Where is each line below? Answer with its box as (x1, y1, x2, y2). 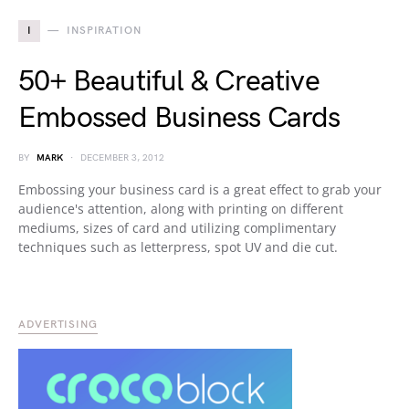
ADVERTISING (18, 318, 98, 332)
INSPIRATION (66, 24, 142, 38)
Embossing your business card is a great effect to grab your (18, 181, 382, 199)
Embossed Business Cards (18, 100, 341, 137)
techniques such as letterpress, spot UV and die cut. (18, 238, 338, 257)
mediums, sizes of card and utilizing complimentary (18, 219, 336, 237)
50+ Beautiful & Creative (18, 64, 320, 100)
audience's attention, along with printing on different (18, 200, 343, 218)
